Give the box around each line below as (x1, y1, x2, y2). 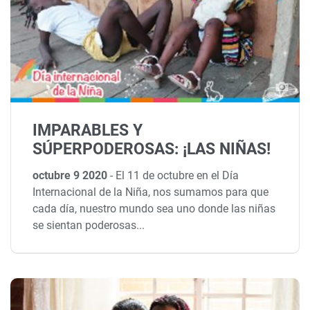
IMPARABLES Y (33, 120, 143, 140)
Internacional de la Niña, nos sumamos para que (33, 185, 269, 199)
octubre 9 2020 (33, 168, 111, 182)
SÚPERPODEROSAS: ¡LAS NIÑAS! (33, 139, 271, 158)
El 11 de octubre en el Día (116, 168, 239, 182)
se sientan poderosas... (33, 218, 145, 232)
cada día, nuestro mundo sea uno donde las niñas (33, 201, 276, 215)
